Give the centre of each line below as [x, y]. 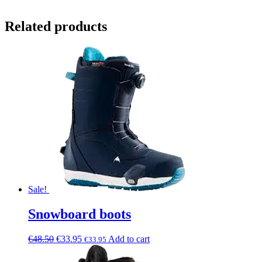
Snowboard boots [80, 214]
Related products [56, 27]
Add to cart [129, 239]
